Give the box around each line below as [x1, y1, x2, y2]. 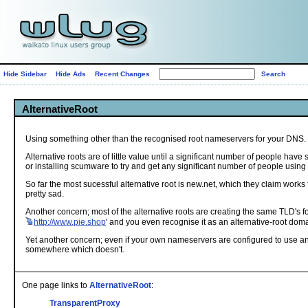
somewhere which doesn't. [25, 245, 124, 254]
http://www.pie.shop [34, 217, 106, 227]
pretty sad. [25, 189, 64, 199]
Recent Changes [95, 70, 150, 78]
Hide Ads [56, 70, 86, 78]
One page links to [22, 280, 89, 290]
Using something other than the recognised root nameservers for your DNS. [25, 134, 306, 144]
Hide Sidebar [3, 70, 47, 78]
